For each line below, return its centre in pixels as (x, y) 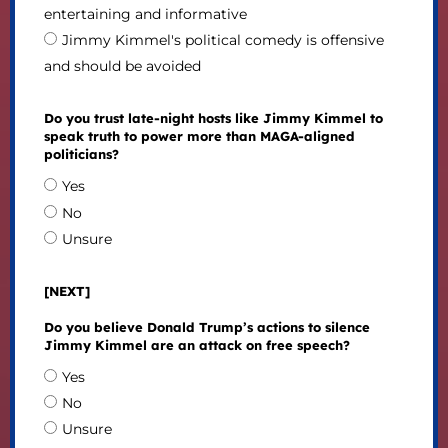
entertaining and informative (145, 14)
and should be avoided (122, 66)
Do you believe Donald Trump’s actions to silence (206, 326)
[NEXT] (66, 290)
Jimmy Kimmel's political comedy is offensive (222, 40)
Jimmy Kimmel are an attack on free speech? (196, 344)
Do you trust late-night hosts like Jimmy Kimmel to (213, 118)
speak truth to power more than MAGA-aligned (199, 136)
